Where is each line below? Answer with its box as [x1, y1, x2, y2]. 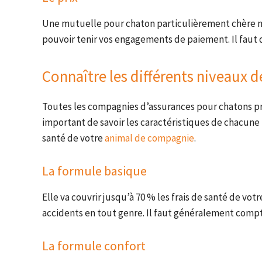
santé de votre [42, 132, 105, 145]
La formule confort [42, 237, 146, 254]
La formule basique [42, 163, 147, 180]
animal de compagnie [105, 132, 194, 145]
